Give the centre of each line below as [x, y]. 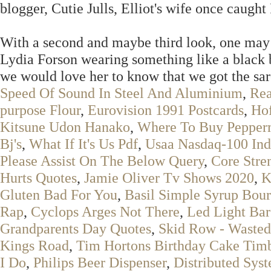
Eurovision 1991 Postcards [166, 110]
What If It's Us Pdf [83, 144]
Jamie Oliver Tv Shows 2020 [169, 178]
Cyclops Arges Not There [105, 211]
